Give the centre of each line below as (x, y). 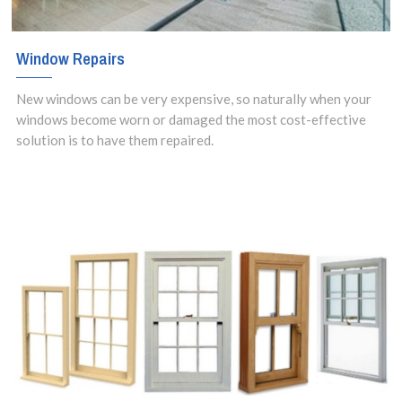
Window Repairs (71, 58)
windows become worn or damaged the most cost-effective (192, 119)
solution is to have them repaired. (115, 140)
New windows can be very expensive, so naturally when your (194, 98)
